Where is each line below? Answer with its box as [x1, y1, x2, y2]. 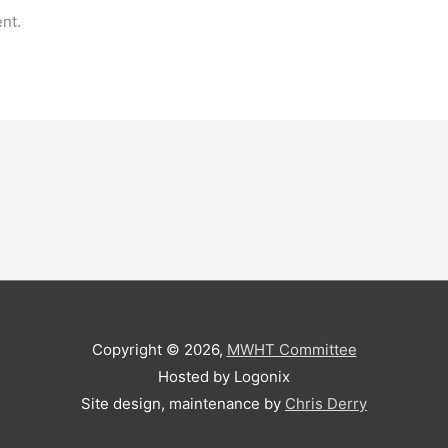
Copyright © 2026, [91, 340, 227, 360]
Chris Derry [285, 394, 367, 414]
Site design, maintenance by [81, 394, 285, 414]
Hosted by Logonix [158, 367, 290, 387]
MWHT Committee [226, 340, 357, 360]
